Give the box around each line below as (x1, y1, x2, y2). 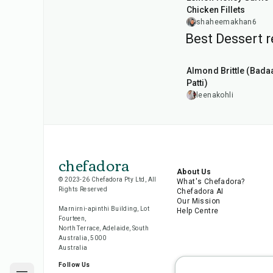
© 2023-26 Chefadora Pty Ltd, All (58, 176, 157, 183)
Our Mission (176, 197, 221, 205)
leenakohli (196, 91, 233, 99)
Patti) (186, 78, 208, 88)
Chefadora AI (176, 187, 224, 196)
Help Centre (176, 207, 219, 215)
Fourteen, (58, 215, 87, 222)
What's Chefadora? (176, 177, 245, 186)
